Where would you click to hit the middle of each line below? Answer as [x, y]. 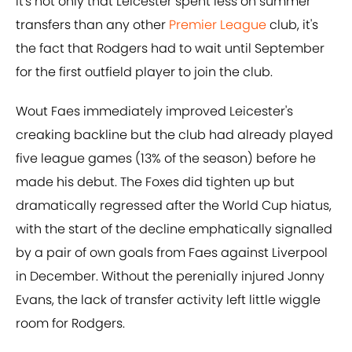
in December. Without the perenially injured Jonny [170, 277]
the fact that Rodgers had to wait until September [170, 49]
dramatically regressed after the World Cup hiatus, [174, 206]
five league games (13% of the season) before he [166, 159]
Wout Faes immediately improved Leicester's [154, 112]
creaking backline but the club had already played [174, 135]
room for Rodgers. [70, 324]
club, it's [292, 25]
